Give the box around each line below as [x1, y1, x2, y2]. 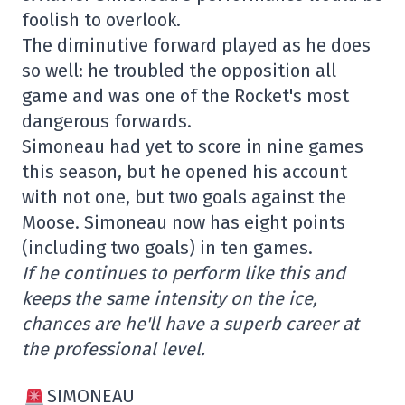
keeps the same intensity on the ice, [22, 287, 317, 309]
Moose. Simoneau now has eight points [22, 212, 345, 233]
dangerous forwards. [22, 110, 192, 132]
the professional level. [22, 338, 205, 360]
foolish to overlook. [22, 9, 181, 31]
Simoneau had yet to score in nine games [22, 136, 363, 157]
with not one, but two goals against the [22, 186, 346, 208]
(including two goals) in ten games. [22, 237, 313, 259]
